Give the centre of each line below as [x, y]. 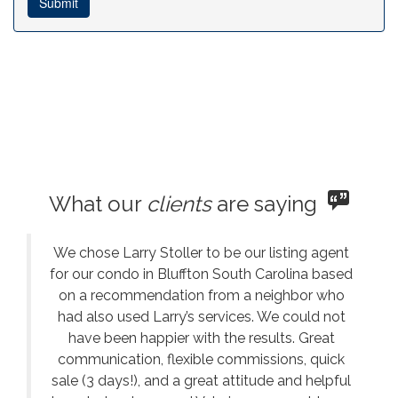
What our [98, 204]
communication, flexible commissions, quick [201, 359]
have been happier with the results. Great [201, 338]
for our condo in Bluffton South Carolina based [201, 274]
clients [179, 204]
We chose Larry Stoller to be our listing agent [201, 253]
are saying [270, 204]
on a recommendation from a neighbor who [201, 295]
